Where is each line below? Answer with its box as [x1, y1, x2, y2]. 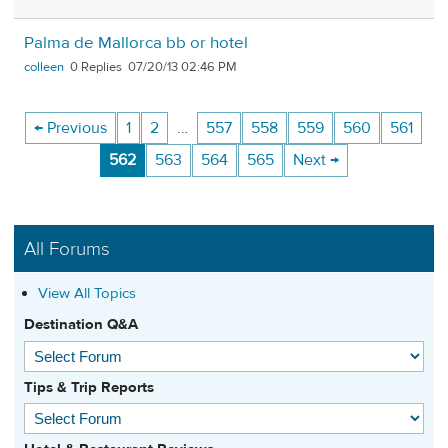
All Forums [24, 236, 110, 261]
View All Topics [38, 283, 136, 303]
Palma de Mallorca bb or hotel [24, 31, 248, 54]
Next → [292, 150, 339, 171]
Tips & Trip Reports [24, 377, 154, 397]
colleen [24, 58, 64, 75]
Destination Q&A [24, 315, 138, 335]
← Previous [34, 118, 107, 139]
